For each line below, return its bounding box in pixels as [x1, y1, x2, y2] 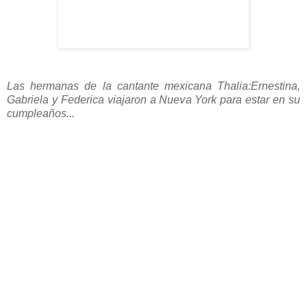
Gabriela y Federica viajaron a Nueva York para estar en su [7, 93, 300, 106]
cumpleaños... [7, 107, 75, 119]
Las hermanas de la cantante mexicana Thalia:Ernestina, [7, 79, 300, 92]
